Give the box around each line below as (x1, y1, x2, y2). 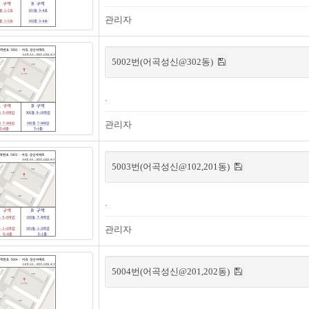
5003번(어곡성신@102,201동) (112, 161, 232, 172)
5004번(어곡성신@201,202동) (112, 266, 232, 277)
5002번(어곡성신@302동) (112, 57, 215, 67)
